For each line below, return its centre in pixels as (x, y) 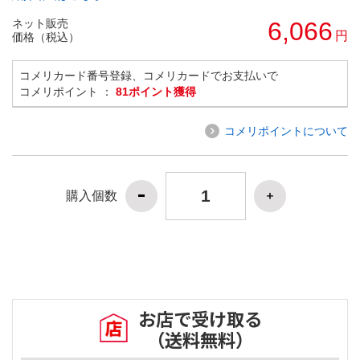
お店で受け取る (200, 319)
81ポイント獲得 (156, 91)
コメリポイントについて (286, 131)
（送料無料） (200, 340)
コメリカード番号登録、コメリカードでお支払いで (149, 75)
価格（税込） (46, 37)
